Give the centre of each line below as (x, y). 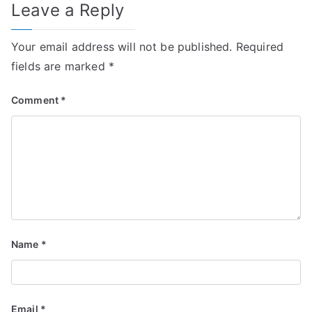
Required (260, 46)
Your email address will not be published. (122, 46)
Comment (36, 100)
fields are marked (60, 66)
